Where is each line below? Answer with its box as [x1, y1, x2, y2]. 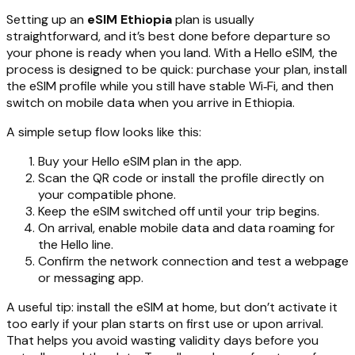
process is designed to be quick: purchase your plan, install [6, 61, 347, 78]
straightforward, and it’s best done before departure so [6, 28, 330, 45]
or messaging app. [38, 269, 143, 287]
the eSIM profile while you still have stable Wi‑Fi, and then [6, 78, 334, 95]
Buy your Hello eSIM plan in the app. [38, 153, 242, 170]
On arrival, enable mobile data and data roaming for [38, 219, 335, 237]
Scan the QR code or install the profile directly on [38, 170, 324, 187]
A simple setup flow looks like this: [6, 124, 201, 141]
